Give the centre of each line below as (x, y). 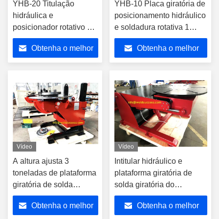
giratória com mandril (49, 196)
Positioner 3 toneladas (153, 196)
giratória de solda (43, 185)
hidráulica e (33, 15)
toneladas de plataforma (55, 173)
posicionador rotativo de (54, 27)
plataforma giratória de (153, 173)
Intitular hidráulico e (148, 161)
